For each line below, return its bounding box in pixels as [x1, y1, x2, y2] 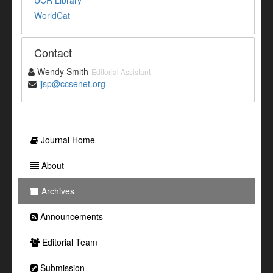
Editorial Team [40, 235, 97, 248]
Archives [39, 184, 74, 197]
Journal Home [38, 133, 95, 146]
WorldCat [34, 9, 70, 21]
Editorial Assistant [91, 66, 151, 77]
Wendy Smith [35, 65, 88, 77]
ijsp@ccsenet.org [39, 77, 105, 90]
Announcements [38, 210, 103, 222]
